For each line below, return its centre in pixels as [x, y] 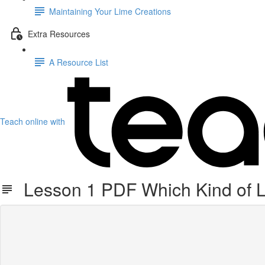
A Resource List [79, 62]
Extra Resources [59, 33]
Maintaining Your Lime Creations [110, 11]
